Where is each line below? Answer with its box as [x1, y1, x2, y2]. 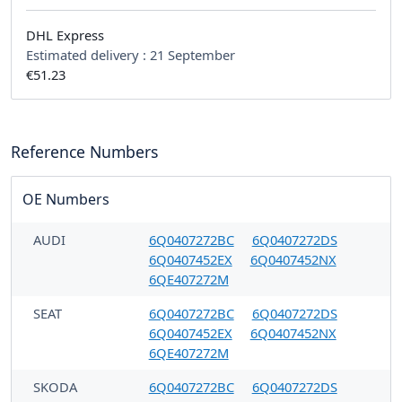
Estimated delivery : [26, 45, 150, 64]
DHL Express [26, 25, 104, 44]
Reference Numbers [11, 140, 158, 162]
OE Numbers [22, 188, 109, 209]
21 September [150, 45, 235, 64]
